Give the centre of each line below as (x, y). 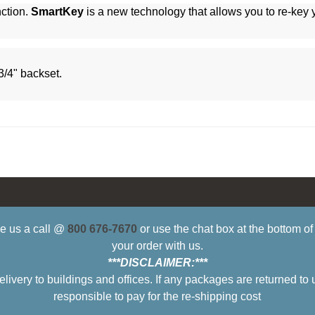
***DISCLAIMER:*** (157, 263)
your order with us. (157, 246)
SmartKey (57, 12)
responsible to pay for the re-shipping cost (157, 297)
